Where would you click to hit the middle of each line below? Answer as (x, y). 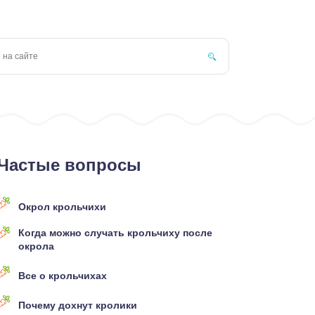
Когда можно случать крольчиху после (115, 233)
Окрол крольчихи (62, 207)
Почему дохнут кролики (78, 305)
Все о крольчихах (63, 276)
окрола (36, 246)
